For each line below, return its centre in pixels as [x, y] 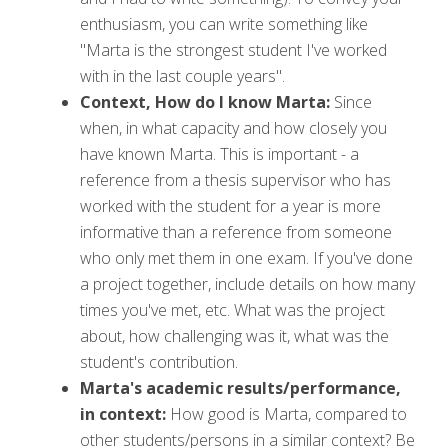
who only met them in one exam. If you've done [246, 257]
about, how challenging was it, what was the [234, 335]
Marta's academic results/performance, [240, 387]
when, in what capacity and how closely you [233, 127]
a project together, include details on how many [247, 283]
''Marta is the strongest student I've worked [233, 49]
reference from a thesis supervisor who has [235, 179]
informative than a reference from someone [236, 231]
